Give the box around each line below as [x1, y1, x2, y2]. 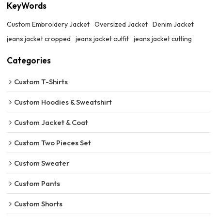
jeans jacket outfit [76, 34, 129, 43]
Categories [7, 55, 51, 66]
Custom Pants [14, 179, 61, 188]
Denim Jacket [153, 19, 194, 29]
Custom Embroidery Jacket [7, 19, 90, 29]
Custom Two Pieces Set [14, 138, 92, 148]
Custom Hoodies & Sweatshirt [14, 97, 112, 107]
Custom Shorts [14, 199, 63, 209]
